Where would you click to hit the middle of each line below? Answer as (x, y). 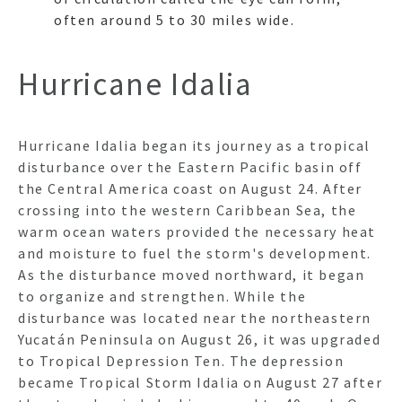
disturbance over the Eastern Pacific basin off (190, 166)
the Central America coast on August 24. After (191, 188)
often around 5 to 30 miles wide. (175, 20)
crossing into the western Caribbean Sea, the (188, 210)
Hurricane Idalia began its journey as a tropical (194, 145)
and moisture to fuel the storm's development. (195, 253)
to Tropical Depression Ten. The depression (181, 360)
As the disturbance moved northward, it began (192, 274)
